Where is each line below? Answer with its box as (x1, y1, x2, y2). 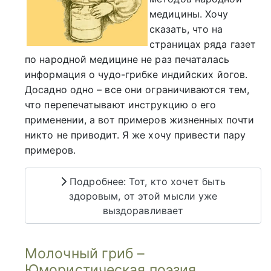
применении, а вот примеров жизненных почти (25, 114, 255, 126)
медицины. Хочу (149, 8, 229, 21)
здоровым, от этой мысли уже (68, 189, 218, 202)
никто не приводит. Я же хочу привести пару (25, 129, 246, 142)
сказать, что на (149, 23, 223, 36)
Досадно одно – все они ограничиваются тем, (25, 83, 250, 96)
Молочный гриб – (25, 245, 145, 263)
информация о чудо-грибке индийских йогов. (25, 68, 248, 81)
